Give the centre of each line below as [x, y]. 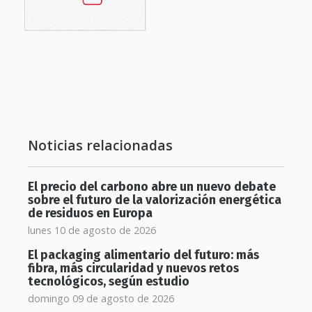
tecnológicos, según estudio [109, 281]
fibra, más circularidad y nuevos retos [133, 268]
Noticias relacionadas [100, 145]
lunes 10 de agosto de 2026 [92, 230]
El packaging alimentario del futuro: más [143, 255]
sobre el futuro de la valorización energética [155, 200]
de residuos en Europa [90, 213]
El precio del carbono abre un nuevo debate [152, 187]
